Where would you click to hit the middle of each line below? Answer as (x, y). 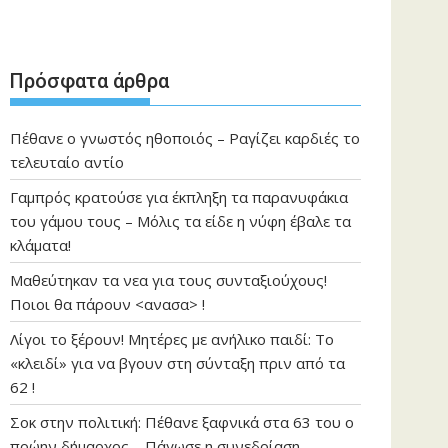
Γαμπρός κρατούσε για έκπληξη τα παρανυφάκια (179, 196)
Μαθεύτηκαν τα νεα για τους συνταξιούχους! (168, 279)
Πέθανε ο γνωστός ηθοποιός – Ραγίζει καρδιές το (185, 137)
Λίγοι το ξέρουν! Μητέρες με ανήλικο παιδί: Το (172, 338)
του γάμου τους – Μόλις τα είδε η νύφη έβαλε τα (180, 220)
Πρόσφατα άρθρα (89, 80)
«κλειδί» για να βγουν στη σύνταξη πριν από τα (177, 362)
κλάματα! (40, 244)
